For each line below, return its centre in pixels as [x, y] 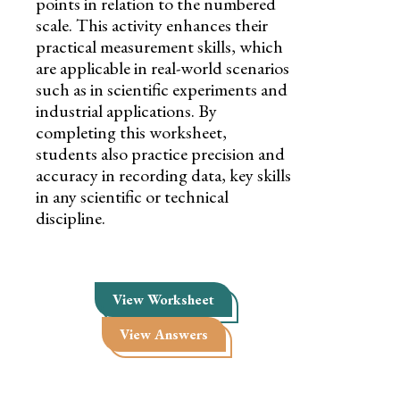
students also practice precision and [160, 153]
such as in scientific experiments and [162, 89]
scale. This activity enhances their [152, 25]
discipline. [71, 217]
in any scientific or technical [132, 196]
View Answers [163, 334]
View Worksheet [164, 299]
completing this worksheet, [131, 132]
